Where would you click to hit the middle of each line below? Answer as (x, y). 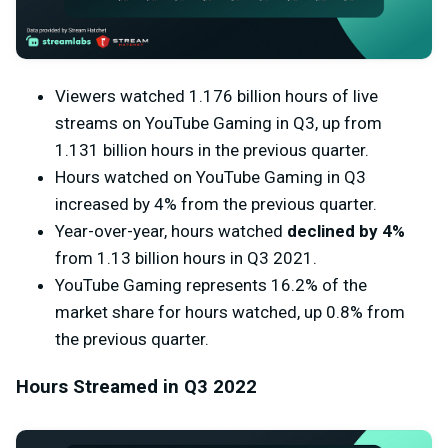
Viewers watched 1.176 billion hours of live (216, 96)
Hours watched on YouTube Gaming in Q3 (210, 177)
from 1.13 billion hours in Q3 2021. (186, 258)
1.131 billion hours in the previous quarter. (212, 150)
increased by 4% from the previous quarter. (216, 204)
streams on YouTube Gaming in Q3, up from (218, 123)
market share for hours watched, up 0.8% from (230, 312)
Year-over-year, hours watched (171, 231)
